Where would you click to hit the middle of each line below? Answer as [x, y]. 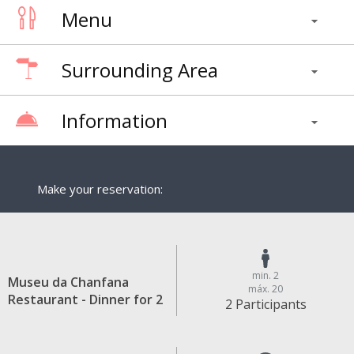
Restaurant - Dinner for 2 [85, 299]
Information [115, 121]
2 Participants [265, 305]
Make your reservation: [100, 189]
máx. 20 [265, 289]
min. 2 [265, 276]
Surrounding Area [140, 70]
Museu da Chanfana [68, 282]
